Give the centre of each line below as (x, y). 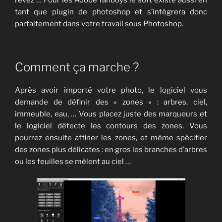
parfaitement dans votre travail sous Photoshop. (99, 24)
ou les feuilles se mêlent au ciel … (73, 161)
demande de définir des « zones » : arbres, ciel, (111, 102)
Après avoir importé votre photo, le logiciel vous (111, 90)
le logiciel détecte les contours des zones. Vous (111, 126)
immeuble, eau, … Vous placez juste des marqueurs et (111, 114)
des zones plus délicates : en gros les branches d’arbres (111, 149)
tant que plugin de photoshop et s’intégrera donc (111, 12)
